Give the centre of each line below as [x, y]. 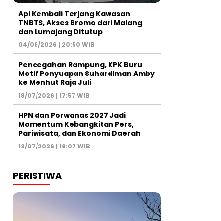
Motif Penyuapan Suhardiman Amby [87, 73]
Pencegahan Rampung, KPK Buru [80, 64]
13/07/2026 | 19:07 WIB [54, 146]
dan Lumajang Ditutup [60, 31]
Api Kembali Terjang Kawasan [74, 14]
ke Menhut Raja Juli [55, 82]
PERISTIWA [37, 175]
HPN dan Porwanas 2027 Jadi [72, 115]
